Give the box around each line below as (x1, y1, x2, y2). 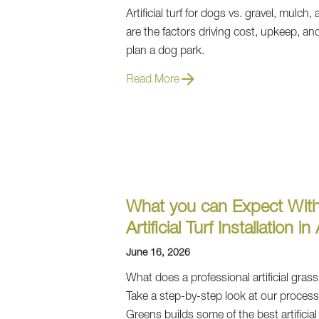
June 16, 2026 (126, 249, 190, 258)
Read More (126, 75, 179, 86)
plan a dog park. (126, 46, 204, 58)
